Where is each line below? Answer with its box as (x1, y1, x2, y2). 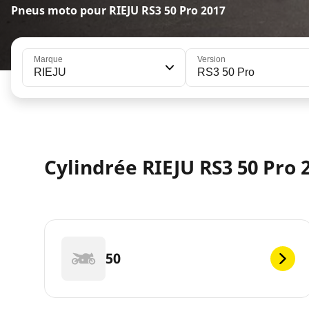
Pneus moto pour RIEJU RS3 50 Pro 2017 (11, 3, 226, 18)
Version (197, 54, 226, 64)
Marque (34, 54, 63, 64)
